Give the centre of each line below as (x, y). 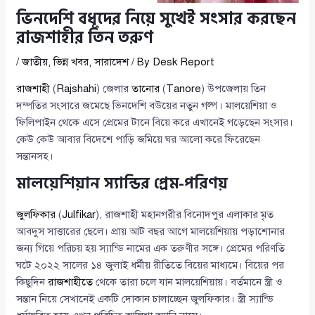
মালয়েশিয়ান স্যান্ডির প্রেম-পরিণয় (122, 183)
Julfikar (79, 214)
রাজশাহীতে (71, 282)
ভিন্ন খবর (71, 62)
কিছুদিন (32, 282)
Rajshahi (77, 88)
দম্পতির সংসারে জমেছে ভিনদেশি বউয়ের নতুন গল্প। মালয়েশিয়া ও (147, 105)
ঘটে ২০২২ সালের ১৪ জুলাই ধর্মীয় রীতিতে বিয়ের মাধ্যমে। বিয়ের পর (150, 265)
